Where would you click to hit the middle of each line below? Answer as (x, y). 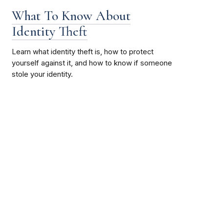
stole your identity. (42, 74)
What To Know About (71, 15)
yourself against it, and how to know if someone (92, 63)
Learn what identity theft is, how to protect (82, 52)
